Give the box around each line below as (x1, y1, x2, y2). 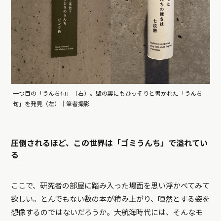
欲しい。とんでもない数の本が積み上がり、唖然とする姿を (11, 194, 210, 204)
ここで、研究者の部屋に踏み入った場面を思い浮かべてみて (11, 181, 210, 190)
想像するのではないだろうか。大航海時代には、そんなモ (11, 208, 203, 217)
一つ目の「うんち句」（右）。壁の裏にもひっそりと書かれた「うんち (13, 90, 203, 97)
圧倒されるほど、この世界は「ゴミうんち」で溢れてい (11, 138, 208, 148)
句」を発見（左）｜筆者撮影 (13, 100, 90, 108)
